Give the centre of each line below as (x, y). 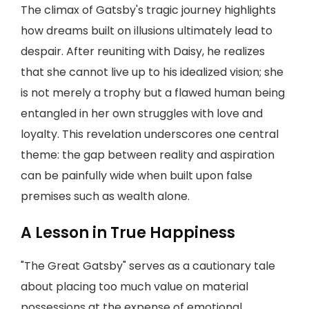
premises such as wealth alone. (105, 196)
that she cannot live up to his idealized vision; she (152, 72)
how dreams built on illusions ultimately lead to (147, 31)
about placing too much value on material (134, 287)
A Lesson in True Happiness (128, 233)
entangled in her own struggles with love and (142, 113)
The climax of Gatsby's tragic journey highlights (148, 10)
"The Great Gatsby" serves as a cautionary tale (148, 266)
